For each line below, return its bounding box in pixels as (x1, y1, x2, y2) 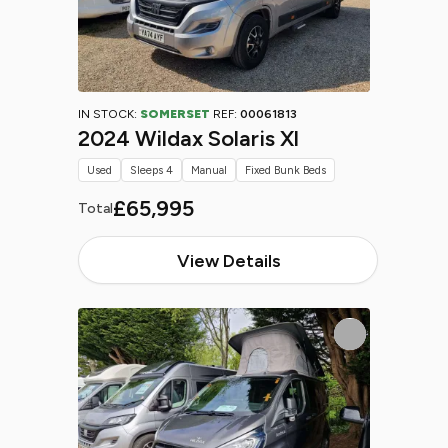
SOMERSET (140, 107, 210, 121)
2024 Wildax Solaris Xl (78, 125, 299, 152)
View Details (176, 250, 280, 271)
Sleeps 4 (130, 163, 173, 177)
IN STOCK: (78, 107, 140, 121)
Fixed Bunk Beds (245, 163, 326, 177)
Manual (191, 163, 227, 177)
